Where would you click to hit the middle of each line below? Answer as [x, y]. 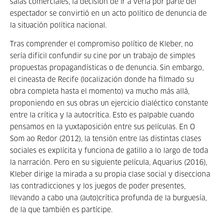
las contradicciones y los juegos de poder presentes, [98, 186]
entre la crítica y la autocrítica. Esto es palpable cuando [102, 115]
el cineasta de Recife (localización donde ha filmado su [102, 80]
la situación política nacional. [59, 26]
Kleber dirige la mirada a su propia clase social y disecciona [110, 175]
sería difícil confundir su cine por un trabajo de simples [103, 56]
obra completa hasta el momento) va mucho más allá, [100, 92]
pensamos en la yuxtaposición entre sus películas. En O [102, 127]
